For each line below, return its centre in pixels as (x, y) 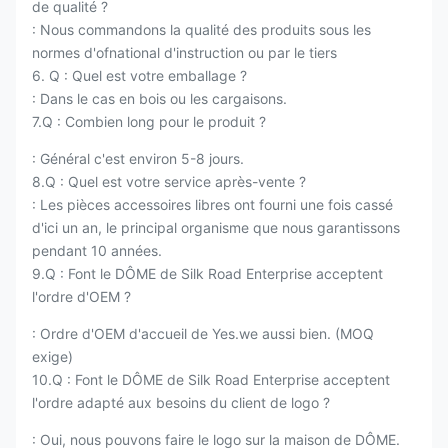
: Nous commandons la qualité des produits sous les (201, 29)
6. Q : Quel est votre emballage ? (139, 75)
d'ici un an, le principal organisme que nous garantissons (216, 227)
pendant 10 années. (97, 250)
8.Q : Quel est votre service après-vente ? (169, 181)
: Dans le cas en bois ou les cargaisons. (159, 98)
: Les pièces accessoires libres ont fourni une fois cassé (212, 204)
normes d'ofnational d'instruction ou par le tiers (184, 52)
